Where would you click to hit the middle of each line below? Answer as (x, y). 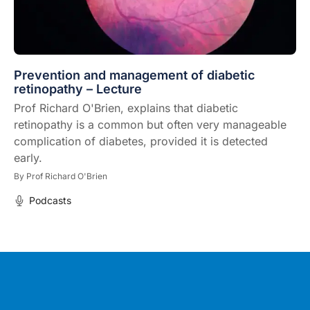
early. (28, 157)
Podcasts (50, 200)
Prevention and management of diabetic (134, 75)
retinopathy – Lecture (78, 89)
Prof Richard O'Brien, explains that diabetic (126, 108)
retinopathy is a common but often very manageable (150, 124)
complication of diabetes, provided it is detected (141, 141)
